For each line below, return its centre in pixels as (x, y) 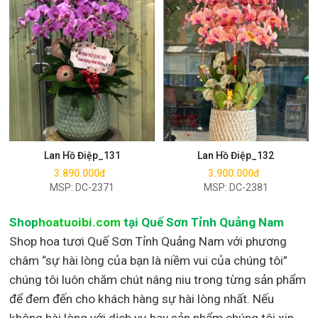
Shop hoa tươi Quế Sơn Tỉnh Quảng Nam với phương (148, 241)
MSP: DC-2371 (82, 188)
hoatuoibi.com (80, 222)
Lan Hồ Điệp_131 (82, 156)
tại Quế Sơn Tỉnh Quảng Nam (204, 222)
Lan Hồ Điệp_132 (236, 156)
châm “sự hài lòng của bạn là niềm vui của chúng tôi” (149, 260)
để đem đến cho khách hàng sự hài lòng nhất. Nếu (142, 298)
